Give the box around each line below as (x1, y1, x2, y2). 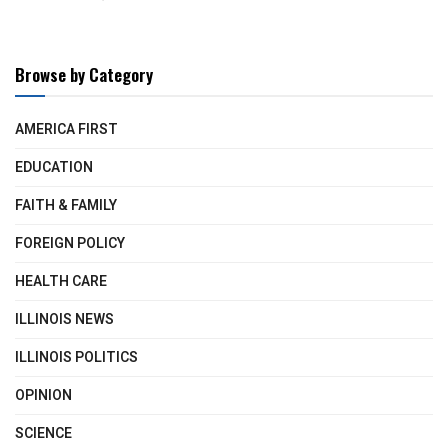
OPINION (15, 384, 72, 406)
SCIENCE (15, 422, 72, 444)
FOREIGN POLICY (15, 232, 125, 254)
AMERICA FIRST (15, 118, 118, 140)
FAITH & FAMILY (15, 194, 117, 216)
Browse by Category (15, 61, 153, 87)
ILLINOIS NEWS (15, 308, 114, 330)
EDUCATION (15, 156, 93, 178)
